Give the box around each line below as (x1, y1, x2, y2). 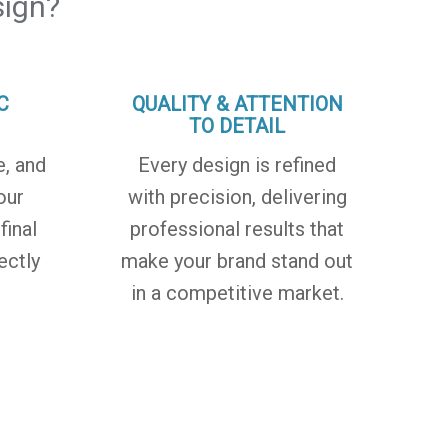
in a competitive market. (130, 280, 344, 305)
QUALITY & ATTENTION (131, 91, 343, 116)
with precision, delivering (127, 184, 347, 209)
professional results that (130, 216, 345, 241)
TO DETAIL (189, 113, 286, 138)
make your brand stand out (121, 248, 354, 273)
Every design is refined (138, 152, 337, 177)
